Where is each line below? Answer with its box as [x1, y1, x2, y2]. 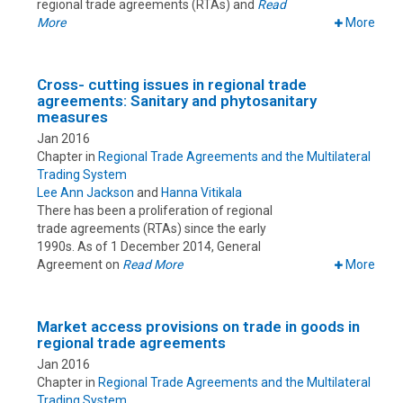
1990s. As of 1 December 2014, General [37, 239, 261, 255]
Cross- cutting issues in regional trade [37, 76, 307, 94]
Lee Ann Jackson [37, 185, 134, 201]
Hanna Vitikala [161, 185, 242, 201]
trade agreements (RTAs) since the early [37, 221, 266, 237]
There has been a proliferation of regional [37, 203, 273, 219]
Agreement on [37, 257, 122, 273]
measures [37, 108, 108, 127]
